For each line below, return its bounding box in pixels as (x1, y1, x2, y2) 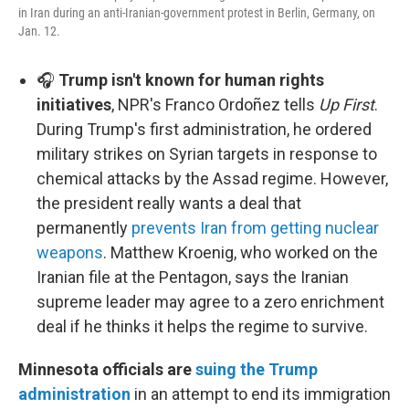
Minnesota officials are (18, 360, 195, 379)
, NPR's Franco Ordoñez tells (111, 95, 319, 114)
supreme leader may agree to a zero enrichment (37, 292, 384, 311)
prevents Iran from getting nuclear (131, 218, 379, 237)
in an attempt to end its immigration (134, 384, 391, 404)
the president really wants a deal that (37, 194, 301, 213)
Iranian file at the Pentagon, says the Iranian (37, 267, 349, 287)
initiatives (37, 95, 111, 114)
